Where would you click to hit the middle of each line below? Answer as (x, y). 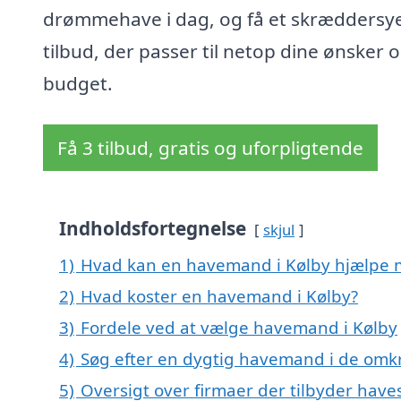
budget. (78, 84)
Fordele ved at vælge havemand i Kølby (239, 328)
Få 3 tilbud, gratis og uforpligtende (210, 148)
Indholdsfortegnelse (153, 229)
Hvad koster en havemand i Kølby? (219, 296)
